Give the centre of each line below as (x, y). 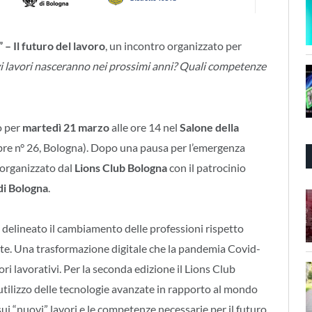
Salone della (209, 127)
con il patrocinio (208, 167)
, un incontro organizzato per (173, 45)
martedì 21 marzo (66, 127)
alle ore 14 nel (145, 127)
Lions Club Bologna (122, 167)
